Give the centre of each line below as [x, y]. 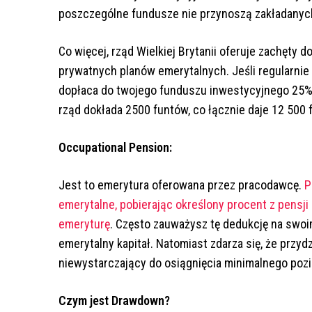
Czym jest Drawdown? [114, 301]
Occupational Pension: [115, 148]
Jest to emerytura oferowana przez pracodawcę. [181, 185]
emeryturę [84, 224]
